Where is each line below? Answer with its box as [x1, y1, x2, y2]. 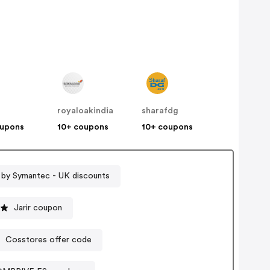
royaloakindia [57, 107, 114, 116]
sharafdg [142, 107, 179, 116]
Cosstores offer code [5, 235, 92, 244]
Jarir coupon [13, 203, 62, 212]
